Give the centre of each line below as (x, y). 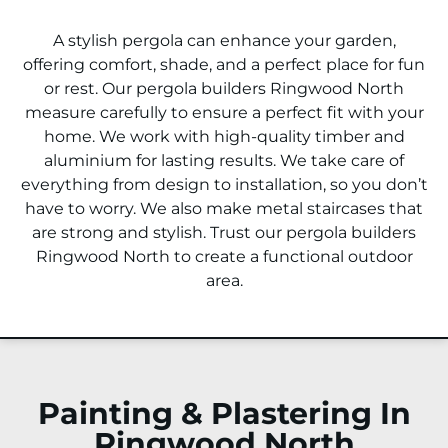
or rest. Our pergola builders (157, 88)
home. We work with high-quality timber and (224, 136)
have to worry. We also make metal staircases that (224, 208)
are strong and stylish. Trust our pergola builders (224, 232)
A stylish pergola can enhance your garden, (224, 40)
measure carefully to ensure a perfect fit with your (224, 112)
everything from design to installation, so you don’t (224, 184)
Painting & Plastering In (224, 413)
